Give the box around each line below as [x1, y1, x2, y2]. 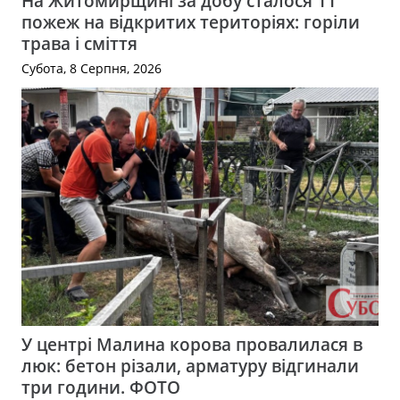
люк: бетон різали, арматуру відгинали [21, 354, 359, 379]
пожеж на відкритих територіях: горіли [21, 10, 360, 35]
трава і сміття [21, 31, 137, 56]
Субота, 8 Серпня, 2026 [21, 60, 162, 77]
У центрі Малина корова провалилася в [21, 332, 362, 357]
